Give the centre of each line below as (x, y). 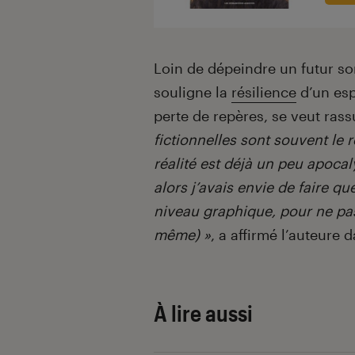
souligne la (193, 92)
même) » (182, 234)
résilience (264, 92)
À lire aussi (203, 313)
